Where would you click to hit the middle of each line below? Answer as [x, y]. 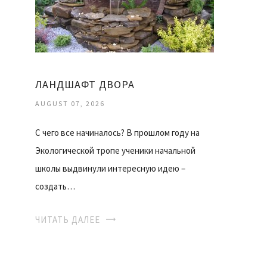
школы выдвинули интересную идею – [110, 168]
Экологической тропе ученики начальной [115, 150]
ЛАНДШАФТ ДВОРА [85, 84]
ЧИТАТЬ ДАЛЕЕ [68, 219]
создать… [55, 186]
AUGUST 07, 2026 [70, 103]
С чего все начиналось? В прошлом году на [117, 132]
